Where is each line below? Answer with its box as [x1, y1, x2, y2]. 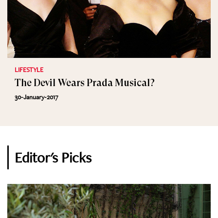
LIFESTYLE [15, 65, 43, 74]
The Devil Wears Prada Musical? [15, 77, 155, 89]
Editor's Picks [15, 148, 91, 167]
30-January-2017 [15, 92, 58, 101]
